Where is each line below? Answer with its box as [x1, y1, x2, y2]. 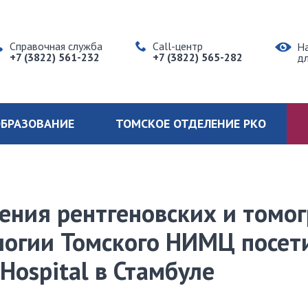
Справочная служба [10, 39, 102, 53]
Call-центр [152, 39, 203, 53]
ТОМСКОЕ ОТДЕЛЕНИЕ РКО [115, 115, 266, 131]
